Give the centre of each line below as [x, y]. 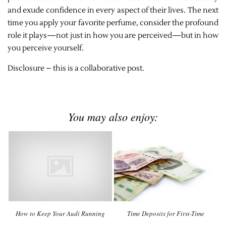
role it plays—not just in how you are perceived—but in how [113, 35]
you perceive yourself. [46, 48]
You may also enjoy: [113, 116]
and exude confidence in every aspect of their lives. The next [113, 10]
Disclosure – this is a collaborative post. [76, 68]
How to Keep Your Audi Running [60, 214]
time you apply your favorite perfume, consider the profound [113, 23]
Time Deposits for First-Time [165, 214]
